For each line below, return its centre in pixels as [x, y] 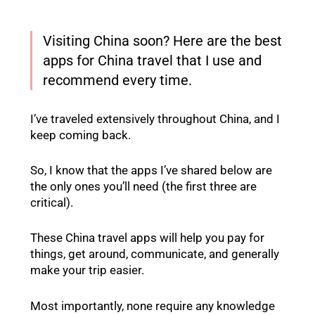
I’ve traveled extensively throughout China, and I [155, 119]
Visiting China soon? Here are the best [162, 41]
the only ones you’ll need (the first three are [143, 187]
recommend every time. [117, 80]
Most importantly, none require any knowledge [152, 306]
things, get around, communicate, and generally [154, 254]
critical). [51, 203]
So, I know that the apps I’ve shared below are [151, 171]
